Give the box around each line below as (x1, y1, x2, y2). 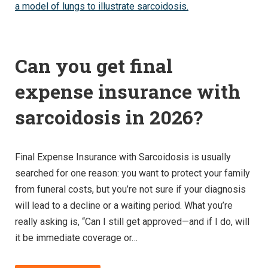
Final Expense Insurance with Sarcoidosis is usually (15, 151, 231, 163)
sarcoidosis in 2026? (15, 104, 203, 130)
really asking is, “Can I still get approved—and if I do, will (15, 216, 249, 228)
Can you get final (15, 53, 173, 79)
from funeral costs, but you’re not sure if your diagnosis (15, 184, 246, 196)
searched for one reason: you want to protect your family (15, 167, 250, 179)
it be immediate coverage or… (15, 232, 138, 244)
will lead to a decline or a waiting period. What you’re (15, 200, 233, 212)
